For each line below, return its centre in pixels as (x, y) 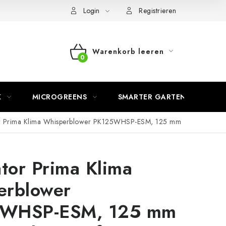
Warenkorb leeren (128, 51)
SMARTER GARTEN (152, 97)
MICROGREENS (59, 97)
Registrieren (157, 11)
